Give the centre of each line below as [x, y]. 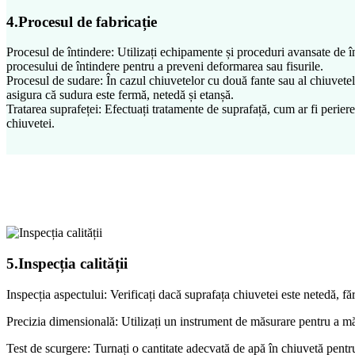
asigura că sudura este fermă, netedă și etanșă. [120, 95]
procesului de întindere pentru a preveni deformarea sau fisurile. [165, 67]
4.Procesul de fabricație [82, 21]
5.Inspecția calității [67, 264]
